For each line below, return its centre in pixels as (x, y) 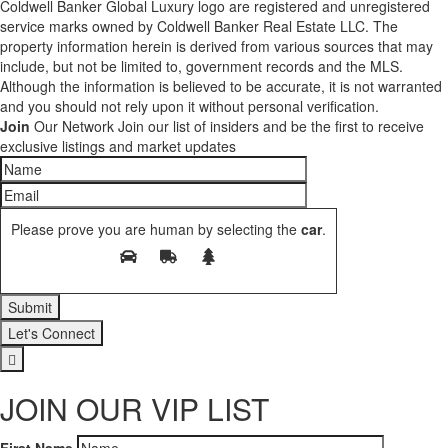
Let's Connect (51, 333)
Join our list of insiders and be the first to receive (271, 126)
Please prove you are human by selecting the (154, 229)
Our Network (72, 126)
